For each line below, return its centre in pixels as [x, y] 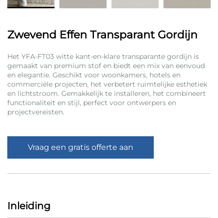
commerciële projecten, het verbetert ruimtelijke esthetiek [107, 84]
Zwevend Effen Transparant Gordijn [102, 35]
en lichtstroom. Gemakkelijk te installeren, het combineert [107, 93]
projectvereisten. [36, 112]
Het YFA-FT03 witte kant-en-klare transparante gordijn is [103, 56]
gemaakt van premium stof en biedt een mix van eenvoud [106, 65]
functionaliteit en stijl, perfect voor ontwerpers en [92, 102]
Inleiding [29, 206]
